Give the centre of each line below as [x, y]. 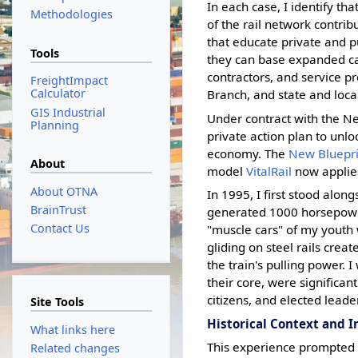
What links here [72, 329]
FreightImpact [69, 81]
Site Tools [57, 302]
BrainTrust [58, 209]
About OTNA [64, 191]
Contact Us [60, 229]
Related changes [75, 348]
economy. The [248, 153]
